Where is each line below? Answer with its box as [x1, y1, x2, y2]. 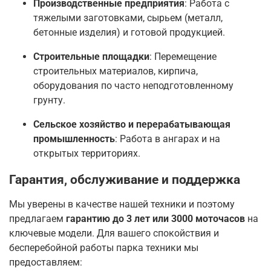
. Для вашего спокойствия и [92, 227, 219, 240]
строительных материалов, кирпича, [33, 65, 198, 77]
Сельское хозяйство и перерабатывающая [33, 119, 230, 131]
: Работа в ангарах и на [115, 133, 220, 145]
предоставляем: [9, 256, 82, 269]
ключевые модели [9, 227, 92, 240]
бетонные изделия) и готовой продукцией [33, 27, 223, 39]
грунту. [33, 94, 65, 106]
